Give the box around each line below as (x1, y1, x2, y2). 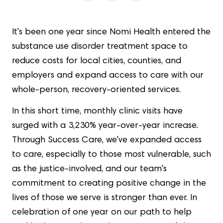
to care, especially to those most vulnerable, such (12, 150, 211, 159)
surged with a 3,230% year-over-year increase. (12, 121, 198, 130)
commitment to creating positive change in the (12, 179, 206, 188)
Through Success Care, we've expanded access (12, 136, 202, 145)
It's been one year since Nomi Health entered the (12, 28, 211, 37)
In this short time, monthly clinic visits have (12, 107, 183, 116)
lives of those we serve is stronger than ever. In (12, 194, 197, 203)
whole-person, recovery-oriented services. (12, 86, 186, 95)
